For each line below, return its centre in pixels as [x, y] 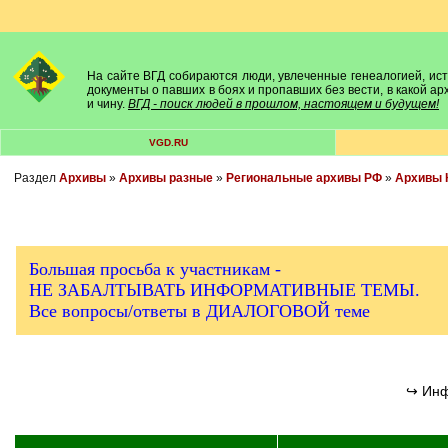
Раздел [36, 178]
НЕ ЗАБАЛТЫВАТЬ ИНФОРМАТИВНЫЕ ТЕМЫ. [224, 290]
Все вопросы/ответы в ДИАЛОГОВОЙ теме [199, 311]
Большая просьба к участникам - [154, 269]
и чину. [107, 104]
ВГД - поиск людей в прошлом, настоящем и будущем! [283, 104]
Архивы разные [165, 178]
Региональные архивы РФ [303, 178]
